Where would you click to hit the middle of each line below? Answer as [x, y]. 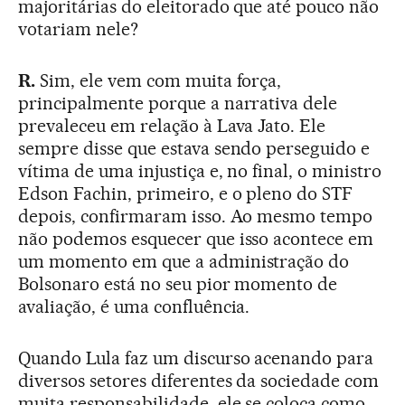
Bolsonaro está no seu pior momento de [178, 284]
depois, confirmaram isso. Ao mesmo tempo [196, 217]
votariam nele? [78, 29]
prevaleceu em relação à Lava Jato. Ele [172, 126]
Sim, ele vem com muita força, [158, 81]
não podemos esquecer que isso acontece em [196, 239]
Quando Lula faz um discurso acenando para [196, 358]
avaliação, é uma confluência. [134, 307]
